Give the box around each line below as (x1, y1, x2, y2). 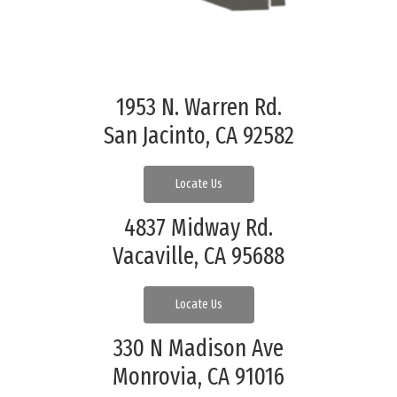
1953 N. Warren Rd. (115, 92, 282, 121)
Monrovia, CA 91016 (113, 362, 284, 391)
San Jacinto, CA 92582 (103, 121, 294, 150)
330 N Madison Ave (113, 333, 284, 362)
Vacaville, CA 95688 (113, 241, 284, 270)
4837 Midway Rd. (124, 213, 273, 242)
